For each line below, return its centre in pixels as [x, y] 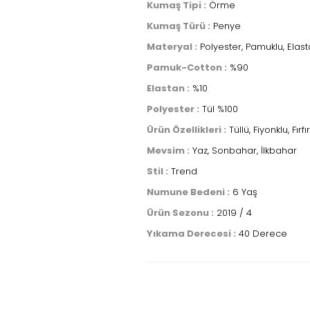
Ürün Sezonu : [180, 212]
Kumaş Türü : [179, 26]
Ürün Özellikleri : [186, 129]
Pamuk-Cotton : [187, 67]
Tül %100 [219, 109]
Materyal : [172, 46]
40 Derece [262, 233]
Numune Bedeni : [188, 192]
